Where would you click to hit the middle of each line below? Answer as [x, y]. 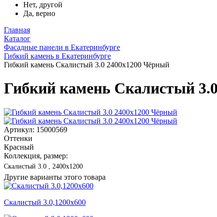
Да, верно [39, 13]
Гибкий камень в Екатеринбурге [57, 56]
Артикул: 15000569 [36, 129]
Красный [19, 147]
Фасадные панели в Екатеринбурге [62, 47]
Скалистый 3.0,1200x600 [45, 202]
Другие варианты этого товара [55, 177]
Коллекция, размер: [36, 155]
